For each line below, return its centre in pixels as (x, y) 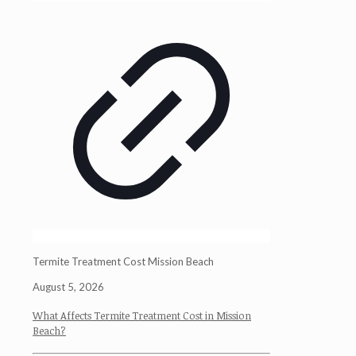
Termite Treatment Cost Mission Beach (123, 261)
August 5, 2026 (68, 287)
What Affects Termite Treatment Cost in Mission (142, 316)
